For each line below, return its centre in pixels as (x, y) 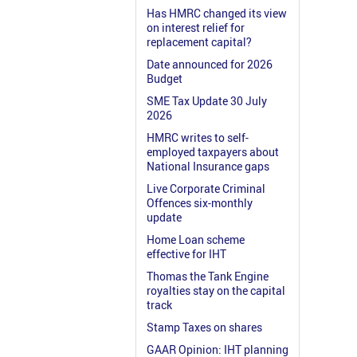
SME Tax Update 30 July (207, 101)
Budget (165, 79)
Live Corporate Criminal (206, 189)
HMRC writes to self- (198, 138)
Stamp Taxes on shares (204, 328)
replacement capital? (199, 42)
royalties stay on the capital (216, 291)
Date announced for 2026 (210, 65)
